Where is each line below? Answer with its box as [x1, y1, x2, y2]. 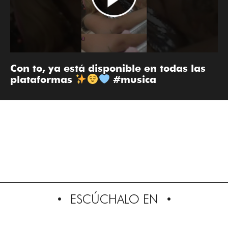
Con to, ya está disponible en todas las [10, 62, 206, 75]
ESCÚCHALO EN [70, 192, 158, 207]
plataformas [10, 73, 75, 86]
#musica [110, 73, 157, 86]
